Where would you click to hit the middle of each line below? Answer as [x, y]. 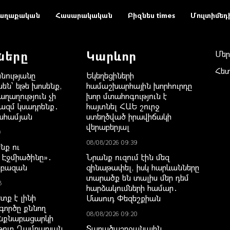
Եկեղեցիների [110, 75]
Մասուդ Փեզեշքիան [123, 198]
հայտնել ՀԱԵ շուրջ [123, 106]
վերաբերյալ [108, 126]
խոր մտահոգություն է [126, 95]
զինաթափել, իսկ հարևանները [142, 167]
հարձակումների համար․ [132, 187]
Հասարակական [84, 15]
